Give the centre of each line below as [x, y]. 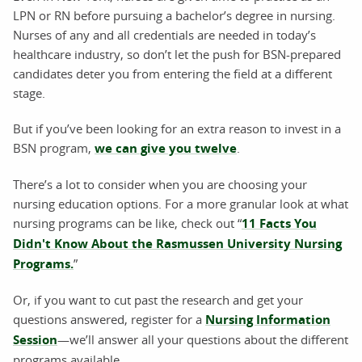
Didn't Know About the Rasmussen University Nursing [177, 243]
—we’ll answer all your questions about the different [203, 339]
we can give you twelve [166, 148]
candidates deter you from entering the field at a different [173, 73]
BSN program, [54, 147]
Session [35, 339]
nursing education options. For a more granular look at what [181, 203]
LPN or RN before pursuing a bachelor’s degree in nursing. [174, 15]
